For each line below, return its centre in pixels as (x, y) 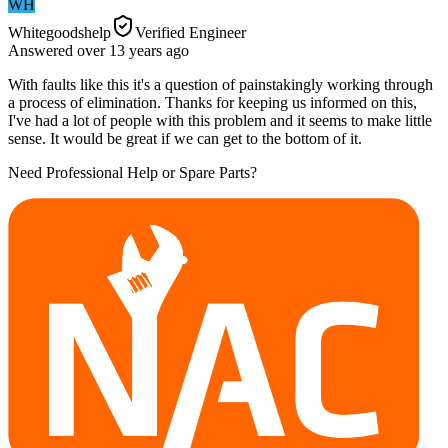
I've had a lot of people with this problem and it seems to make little (220, 120)
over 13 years (119, 50)
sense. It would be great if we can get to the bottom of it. (185, 138)
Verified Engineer (190, 32)
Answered (42, 50)
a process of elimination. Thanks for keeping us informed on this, (212, 102)
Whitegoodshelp (59, 32)
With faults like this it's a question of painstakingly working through (220, 84)
